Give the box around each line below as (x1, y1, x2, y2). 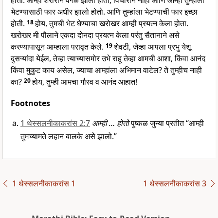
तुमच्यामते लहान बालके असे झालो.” (20, 131, 117, 142)
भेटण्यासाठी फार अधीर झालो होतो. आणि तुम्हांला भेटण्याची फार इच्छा (11, 6, 198, 18)
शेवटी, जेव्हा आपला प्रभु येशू (114, 41, 191, 53)
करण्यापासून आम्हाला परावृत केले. (11, 41, 104, 53)
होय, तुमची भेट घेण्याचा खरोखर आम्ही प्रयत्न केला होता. (35, 18, 188, 29)
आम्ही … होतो (92, 118, 129, 129)
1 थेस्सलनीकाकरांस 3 (143, 178, 206, 189)
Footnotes (11, 98, 50, 109)
